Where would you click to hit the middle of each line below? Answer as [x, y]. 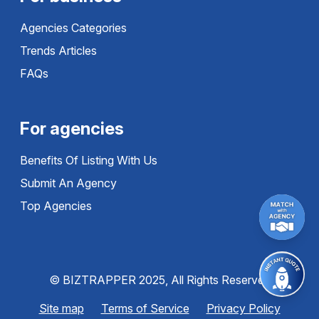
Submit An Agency [68, 183]
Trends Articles [58, 51]
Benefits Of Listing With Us [89, 160]
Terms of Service [145, 308]
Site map [61, 308]
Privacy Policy [243, 308]
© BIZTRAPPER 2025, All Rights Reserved [159, 280]
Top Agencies [56, 206]
